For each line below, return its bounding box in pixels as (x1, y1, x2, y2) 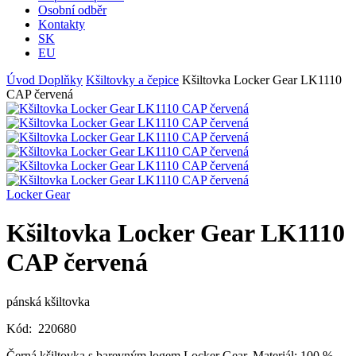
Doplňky (38, 72, 83, 87)
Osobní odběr (38, 2, 106, 17)
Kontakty (38, 17, 85, 31)
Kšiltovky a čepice (86, 72, 179, 87)
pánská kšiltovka (6, 294, 90, 308)
